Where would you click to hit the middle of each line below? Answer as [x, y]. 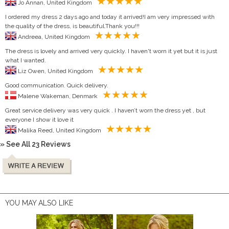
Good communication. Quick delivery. [57, 85]
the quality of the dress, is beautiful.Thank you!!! [72, 26]
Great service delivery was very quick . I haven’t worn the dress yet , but [105, 110]
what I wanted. [26, 60]
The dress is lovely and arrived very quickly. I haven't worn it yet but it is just [111, 51]
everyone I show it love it [39, 119]
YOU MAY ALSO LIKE [39, 203]
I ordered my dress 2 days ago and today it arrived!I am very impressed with [110, 17]
